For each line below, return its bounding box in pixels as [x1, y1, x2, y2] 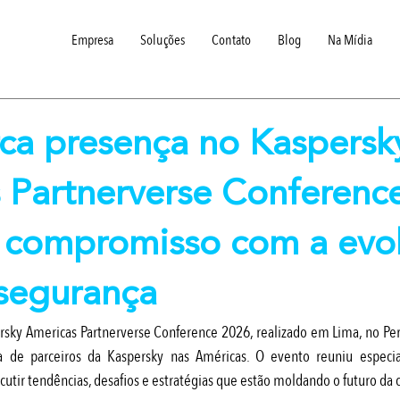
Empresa [71, 30, 113, 50]
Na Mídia [328, 30, 372, 50]
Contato [212, 30, 251, 50]
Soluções [140, 30, 185, 50]
